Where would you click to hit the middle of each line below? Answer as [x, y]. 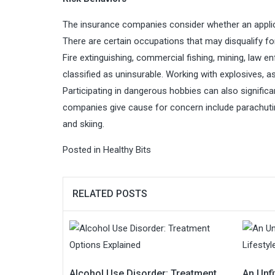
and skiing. [83, 124]
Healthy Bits [127, 150]
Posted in [83, 150]
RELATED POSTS [110, 194]
